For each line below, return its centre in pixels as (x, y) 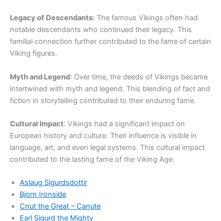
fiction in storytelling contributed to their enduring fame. (103, 100)
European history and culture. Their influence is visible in (103, 135)
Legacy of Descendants (51, 18)
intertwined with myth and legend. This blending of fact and (110, 89)
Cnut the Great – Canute (60, 206)
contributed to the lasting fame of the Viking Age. (92, 159)
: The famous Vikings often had (145, 18)
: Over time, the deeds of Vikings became (139, 77)
